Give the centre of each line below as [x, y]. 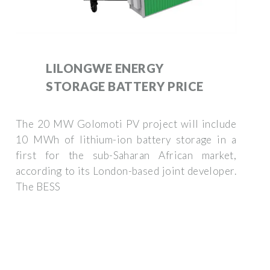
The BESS [38, 186]
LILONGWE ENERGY [105, 68]
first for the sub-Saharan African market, [126, 155]
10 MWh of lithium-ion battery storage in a [126, 139]
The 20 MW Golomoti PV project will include [126, 124]
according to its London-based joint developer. [126, 171]
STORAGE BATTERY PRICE [125, 86]
